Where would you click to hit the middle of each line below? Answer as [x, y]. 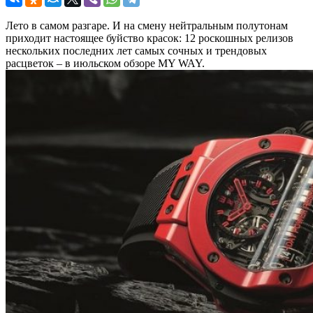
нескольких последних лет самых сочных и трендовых [136, 50]
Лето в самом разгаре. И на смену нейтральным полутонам [147, 25]
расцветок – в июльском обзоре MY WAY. [105, 63]
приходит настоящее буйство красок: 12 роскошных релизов [150, 38]
